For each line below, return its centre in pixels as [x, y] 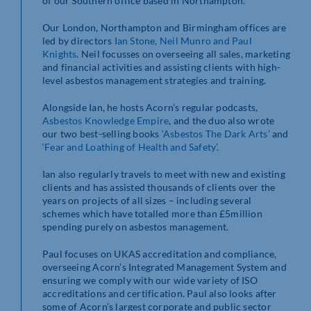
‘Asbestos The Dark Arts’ [216, 134]
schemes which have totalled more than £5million [152, 214]
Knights [60, 54]
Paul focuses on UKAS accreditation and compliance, [160, 254]
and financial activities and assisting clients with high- [161, 67]
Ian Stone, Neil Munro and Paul [183, 41]
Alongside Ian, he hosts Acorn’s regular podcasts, [150, 108]
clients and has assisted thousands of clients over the [159, 187]
